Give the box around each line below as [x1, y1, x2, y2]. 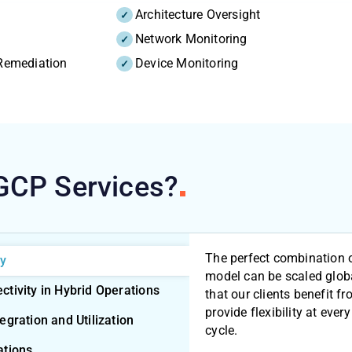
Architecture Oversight [135, 6, 261, 22]
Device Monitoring [135, 55, 239, 71]
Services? [54, 170, 179, 203]
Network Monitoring [135, 31, 247, 46]
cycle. [205, 323, 238, 339]
